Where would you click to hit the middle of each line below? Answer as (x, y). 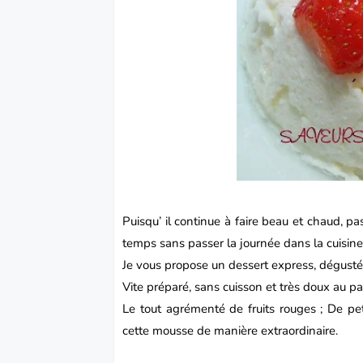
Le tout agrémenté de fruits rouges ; (225, 308)
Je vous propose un (176, 265)
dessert (249, 265)
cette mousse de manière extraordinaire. (231, 330)
